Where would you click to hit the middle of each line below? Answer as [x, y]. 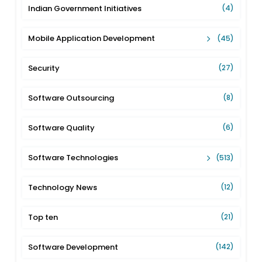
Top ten [43, 217]
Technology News [63, 187]
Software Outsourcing [71, 98]
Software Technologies [73, 157]
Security [44, 68]
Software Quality [62, 127]
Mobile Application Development [92, 38]
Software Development [73, 247]
